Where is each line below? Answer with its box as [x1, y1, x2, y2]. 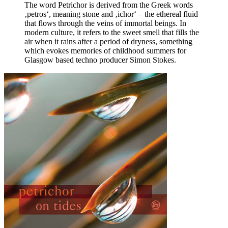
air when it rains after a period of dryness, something [24, 37, 192, 46]
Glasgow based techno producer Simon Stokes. [24, 55, 176, 64]
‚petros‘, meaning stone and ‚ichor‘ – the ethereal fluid [24, 9, 198, 18]
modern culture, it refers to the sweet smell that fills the [24, 27, 199, 37]
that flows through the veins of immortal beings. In [24, 18, 186, 27]
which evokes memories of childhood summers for [24, 46, 186, 55]
